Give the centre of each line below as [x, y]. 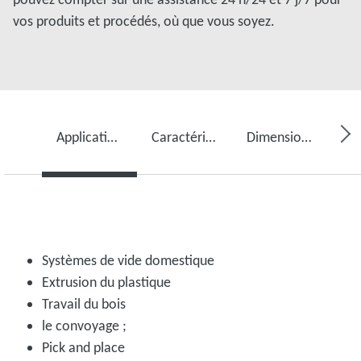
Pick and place [83, 347]
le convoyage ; [84, 325]
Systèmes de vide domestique [128, 260]
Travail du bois [84, 303]
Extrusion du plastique [106, 282]
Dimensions [306, 137]
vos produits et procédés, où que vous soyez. [144, 21]
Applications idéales [112, 137]
